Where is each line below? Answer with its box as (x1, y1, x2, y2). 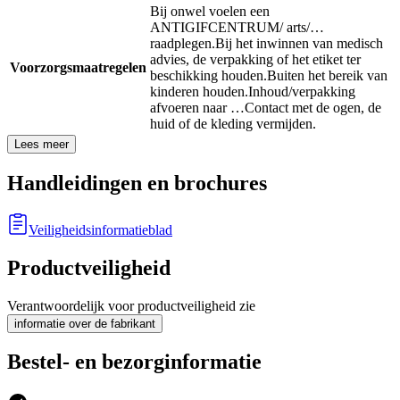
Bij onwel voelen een (150, 3, 270, 19)
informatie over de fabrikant (14, 316, 155, 330)
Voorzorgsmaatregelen (10, 59, 146, 75)
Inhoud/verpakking (248, 83, 355, 99)
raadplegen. (150, 35, 215, 51)
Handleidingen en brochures (7, 171, 267, 195)
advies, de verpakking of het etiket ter (150, 51, 361, 67)
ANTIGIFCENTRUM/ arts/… (150, 19, 324, 35)
